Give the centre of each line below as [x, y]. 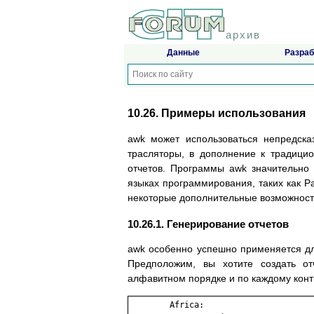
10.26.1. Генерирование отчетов [208, 224]
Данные [183, 53]
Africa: [167, 305]
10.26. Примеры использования [217, 114]
